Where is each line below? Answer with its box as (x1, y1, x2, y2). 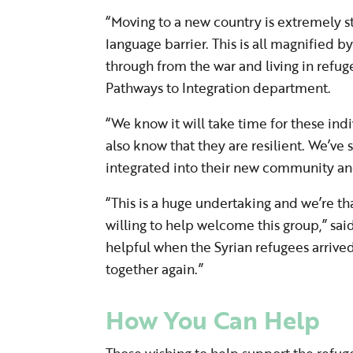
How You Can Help (106, 301, 321, 338)
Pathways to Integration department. (106, 78, 332, 98)
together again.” (106, 259, 204, 280)
